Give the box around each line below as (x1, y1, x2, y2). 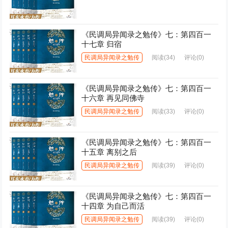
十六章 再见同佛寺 (81, 93, 145, 102)
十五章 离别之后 (81, 148, 137, 157)
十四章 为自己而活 (81, 202, 145, 211)
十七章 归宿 (81, 39, 122, 48)
